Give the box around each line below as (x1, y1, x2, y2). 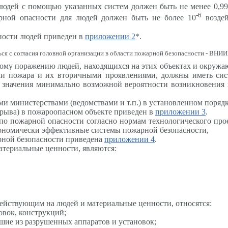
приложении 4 (104, 134, 155, 144)
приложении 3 (155, 107, 206, 116)
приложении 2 (84, 32, 135, 41)
